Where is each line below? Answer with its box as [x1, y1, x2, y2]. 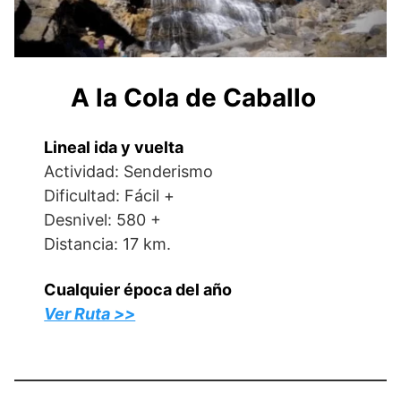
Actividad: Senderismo [44, 162, 214, 181]
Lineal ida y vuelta [44, 138, 184, 157]
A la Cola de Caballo [71, 82, 317, 113]
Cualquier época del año [44, 280, 233, 299]
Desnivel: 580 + [44, 210, 162, 229]
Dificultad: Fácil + [44, 186, 175, 205]
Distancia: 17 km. [44, 235, 172, 253]
